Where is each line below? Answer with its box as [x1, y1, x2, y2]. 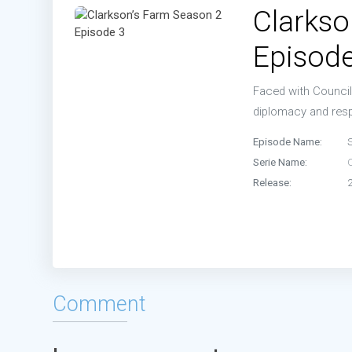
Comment [53, 291, 146, 317]
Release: [253, 175, 291, 189]
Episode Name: [253, 134, 322, 148]
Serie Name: [253, 155, 307, 168]
